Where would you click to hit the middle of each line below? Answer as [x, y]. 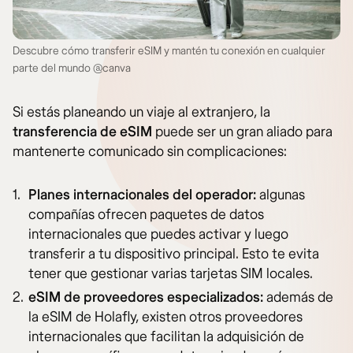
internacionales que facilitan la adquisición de [166, 336]
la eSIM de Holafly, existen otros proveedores [165, 317]
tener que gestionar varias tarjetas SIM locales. [171, 273]
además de [298, 297]
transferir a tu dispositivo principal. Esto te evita [174, 254]
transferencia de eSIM [82, 132]
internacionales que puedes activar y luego [158, 234]
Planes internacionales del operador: [142, 195]
